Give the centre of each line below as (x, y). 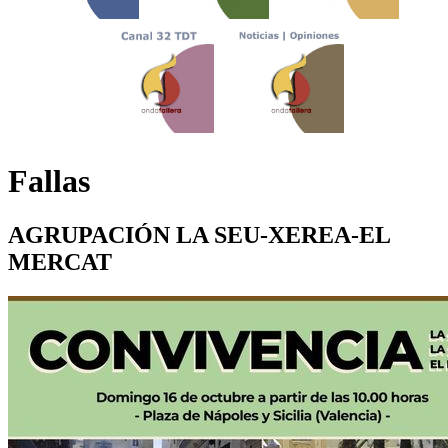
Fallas (49, 181)
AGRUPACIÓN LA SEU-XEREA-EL (199, 234)
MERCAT (60, 261)
